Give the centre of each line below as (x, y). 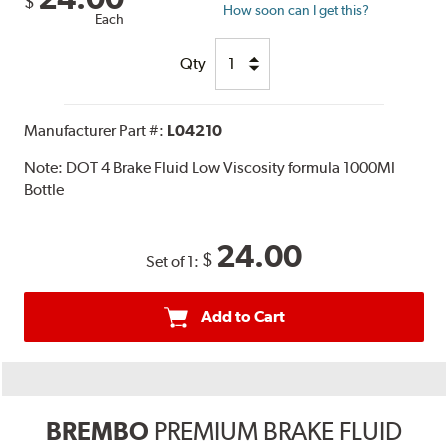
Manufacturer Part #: (96, 130)
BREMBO (97, 430)
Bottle (44, 189)
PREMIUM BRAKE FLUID (278, 430)
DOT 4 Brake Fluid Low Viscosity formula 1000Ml (231, 167)
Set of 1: (174, 261)
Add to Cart (242, 316)
